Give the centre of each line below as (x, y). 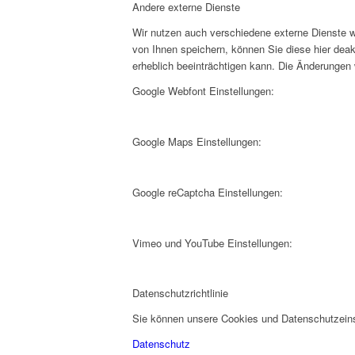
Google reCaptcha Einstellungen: (208, 193)
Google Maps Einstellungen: (197, 141)
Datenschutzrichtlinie (180, 293)
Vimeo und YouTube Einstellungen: (212, 243)
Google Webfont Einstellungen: (203, 90)
